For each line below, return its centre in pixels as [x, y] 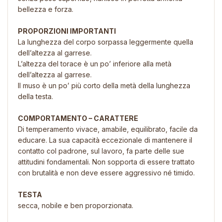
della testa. [35, 96]
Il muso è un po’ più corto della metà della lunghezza [104, 85]
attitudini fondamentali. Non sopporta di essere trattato [106, 162]
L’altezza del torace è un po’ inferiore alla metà [95, 63]
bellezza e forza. [46, 9]
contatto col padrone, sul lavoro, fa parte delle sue [101, 151]
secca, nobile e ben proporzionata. [76, 205]
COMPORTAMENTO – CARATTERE [78, 118]
